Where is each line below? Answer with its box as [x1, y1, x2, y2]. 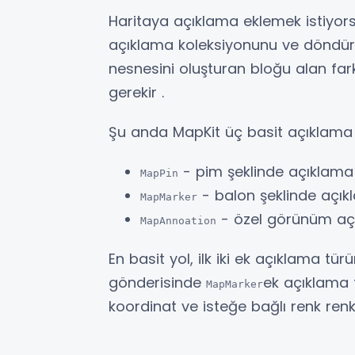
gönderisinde [109, 273, 206, 293]
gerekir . [109, 82, 164, 103]
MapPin [140, 167, 178, 180]
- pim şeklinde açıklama [178, 162, 353, 182]
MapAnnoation [140, 215, 216, 227]
